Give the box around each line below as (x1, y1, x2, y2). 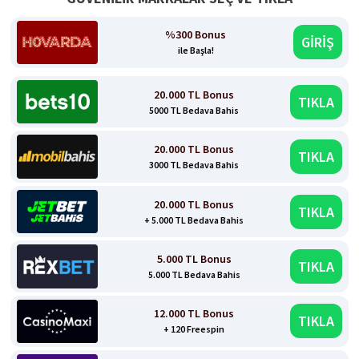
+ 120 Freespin (163, 323, 225, 336)
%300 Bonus (165, 27, 227, 42)
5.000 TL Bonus (156, 252, 232, 266)
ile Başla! (177, 44, 214, 57)
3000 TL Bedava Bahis (149, 159, 240, 171)
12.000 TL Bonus (154, 306, 235, 321)
